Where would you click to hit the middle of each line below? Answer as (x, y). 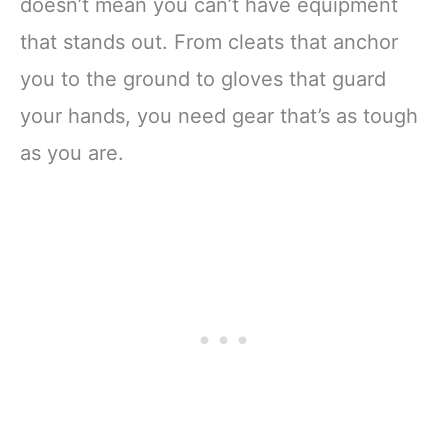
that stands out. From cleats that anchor (209, 41)
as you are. (72, 152)
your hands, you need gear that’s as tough (219, 115)
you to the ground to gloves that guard (203, 78)
